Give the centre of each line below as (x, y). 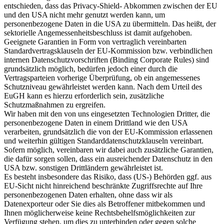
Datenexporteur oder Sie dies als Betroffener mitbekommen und (104, 203)
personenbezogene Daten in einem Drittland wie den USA (96, 122)
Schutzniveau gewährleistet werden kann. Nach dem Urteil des (103, 86)
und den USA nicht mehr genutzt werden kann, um (84, 14)
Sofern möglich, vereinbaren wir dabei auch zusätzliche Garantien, (109, 149)
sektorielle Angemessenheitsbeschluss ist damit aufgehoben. (98, 32)
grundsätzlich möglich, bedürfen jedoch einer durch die (91, 68)
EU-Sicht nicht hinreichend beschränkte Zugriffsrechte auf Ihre (103, 185)
